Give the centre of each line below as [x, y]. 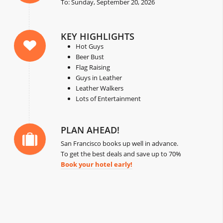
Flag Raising [93, 67]
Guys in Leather [99, 78]
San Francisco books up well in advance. [120, 144]
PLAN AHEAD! [90, 130]
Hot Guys [90, 47]
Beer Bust [90, 57]
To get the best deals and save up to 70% [121, 154]
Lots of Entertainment [109, 99]
